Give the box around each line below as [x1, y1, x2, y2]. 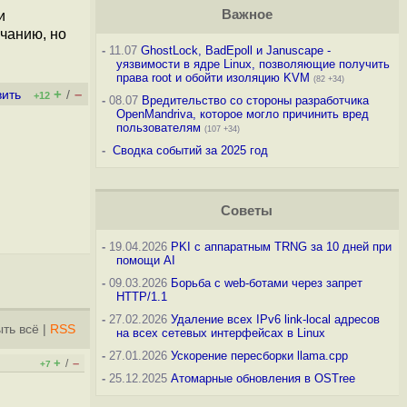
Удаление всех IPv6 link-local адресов [170, 313, 380, 326]
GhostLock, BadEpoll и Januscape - [140, 44, 331, 57]
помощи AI [115, 253, 175, 267]
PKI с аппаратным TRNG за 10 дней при [170, 240, 392, 253]
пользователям [115, 121, 201, 134]
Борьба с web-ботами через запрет [170, 276, 362, 290]
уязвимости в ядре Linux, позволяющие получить [115, 57, 390, 71]
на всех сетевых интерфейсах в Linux [115, 326, 325, 340]
